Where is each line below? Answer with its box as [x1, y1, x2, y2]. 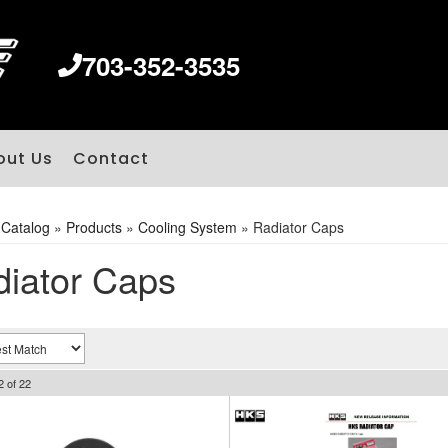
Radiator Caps [252, 217, 344, 237]
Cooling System [137, 217, 237, 237]
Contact [73, 147, 149, 170]
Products [65, 217, 122, 237]
